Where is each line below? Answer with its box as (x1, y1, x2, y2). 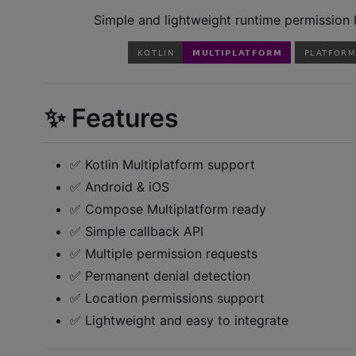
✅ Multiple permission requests (70, 245, 257, 261)
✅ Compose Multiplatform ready (70, 200, 266, 217)
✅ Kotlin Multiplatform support (70, 156, 255, 172)
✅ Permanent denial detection (70, 267, 250, 284)
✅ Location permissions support (70, 289, 265, 306)
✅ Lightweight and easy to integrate (70, 311, 288, 328)
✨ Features (44, 103, 179, 134)
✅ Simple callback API (70, 222, 203, 239)
